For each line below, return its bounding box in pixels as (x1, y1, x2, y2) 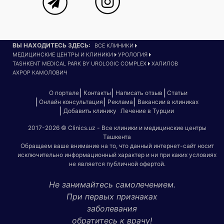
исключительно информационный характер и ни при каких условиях (17, 150, 216, 158)
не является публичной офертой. (68, 159, 165, 167)
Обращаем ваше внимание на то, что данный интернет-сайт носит (20, 141, 214, 149)
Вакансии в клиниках (137, 97, 198, 105)
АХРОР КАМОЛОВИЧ (12, 69, 67, 76)
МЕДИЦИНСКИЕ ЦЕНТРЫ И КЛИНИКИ (12, 51, 113, 58)
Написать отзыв (115, 88, 162, 96)
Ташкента (103, 132, 131, 140)
